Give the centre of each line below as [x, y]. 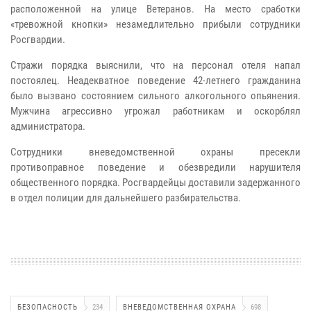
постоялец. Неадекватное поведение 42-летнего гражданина [155, 80]
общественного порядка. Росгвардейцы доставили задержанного [155, 182]
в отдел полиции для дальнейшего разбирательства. [126, 197]
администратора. [48, 126]
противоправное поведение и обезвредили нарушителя [155, 167]
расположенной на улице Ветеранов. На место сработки [155, 9]
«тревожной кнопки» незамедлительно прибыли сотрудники [155, 24]
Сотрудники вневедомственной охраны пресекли [155, 152]
